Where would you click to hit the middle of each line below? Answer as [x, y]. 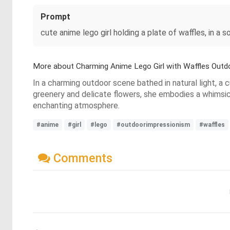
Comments [81, 158]
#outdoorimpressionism [153, 125]
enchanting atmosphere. [76, 106]
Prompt [55, 17]
